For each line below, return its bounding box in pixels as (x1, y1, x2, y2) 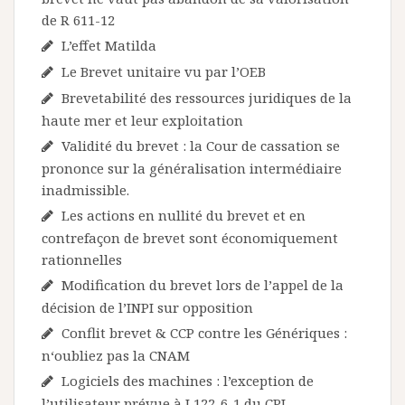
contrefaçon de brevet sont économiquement (42, 229, 338, 247)
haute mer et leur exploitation (42, 111, 243, 129)
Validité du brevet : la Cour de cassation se (61, 137, 340, 155)
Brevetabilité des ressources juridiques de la (61, 89, 352, 107)
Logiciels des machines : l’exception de (61, 372, 314, 390)
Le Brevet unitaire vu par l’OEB (61, 62, 266, 80)
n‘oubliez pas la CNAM (42, 346, 193, 364)
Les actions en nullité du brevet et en (61, 206, 306, 224)
